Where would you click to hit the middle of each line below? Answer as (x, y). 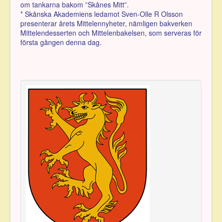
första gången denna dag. (61, 42)
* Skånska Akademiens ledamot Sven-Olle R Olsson (102, 14)
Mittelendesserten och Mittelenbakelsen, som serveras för (111, 32)
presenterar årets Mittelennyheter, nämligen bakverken (106, 23)
